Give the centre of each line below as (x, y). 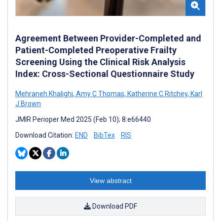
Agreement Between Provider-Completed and (108, 38)
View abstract (110, 180)
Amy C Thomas (99, 93)
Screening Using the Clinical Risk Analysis (100, 62)
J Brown (28, 103)
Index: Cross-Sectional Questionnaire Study (105, 74)
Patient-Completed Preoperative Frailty (96, 50)
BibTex (104, 135)
